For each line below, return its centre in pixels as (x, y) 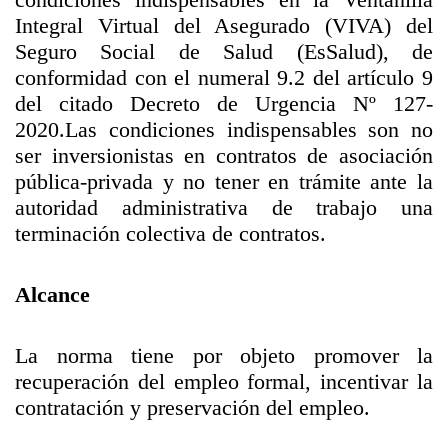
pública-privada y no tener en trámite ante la (224, 181)
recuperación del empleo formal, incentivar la (224, 381)
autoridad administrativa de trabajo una (224, 207)
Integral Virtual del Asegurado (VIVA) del (224, 25)
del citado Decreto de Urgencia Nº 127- (224, 103)
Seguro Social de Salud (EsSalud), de (224, 51)
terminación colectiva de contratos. (170, 233)
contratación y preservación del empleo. (192, 407)
